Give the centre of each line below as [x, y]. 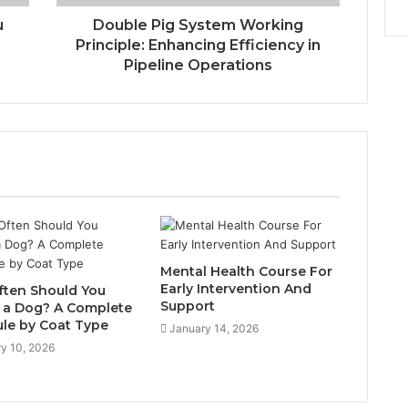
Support [187, 306]
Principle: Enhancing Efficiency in [198, 45]
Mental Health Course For [246, 271]
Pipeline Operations [198, 65]
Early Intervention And [235, 288]
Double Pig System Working [198, 25]
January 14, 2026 [214, 328]
